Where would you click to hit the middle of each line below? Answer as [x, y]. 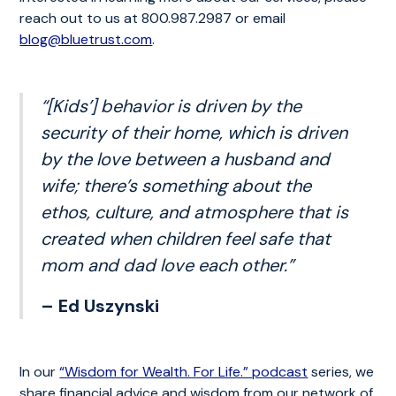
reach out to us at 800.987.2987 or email [153, 18]
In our [40, 371]
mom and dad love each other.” [168, 265]
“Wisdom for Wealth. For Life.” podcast [184, 371]
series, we [341, 371]
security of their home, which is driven [194, 132]
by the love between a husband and [186, 159]
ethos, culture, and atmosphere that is [195, 212]
